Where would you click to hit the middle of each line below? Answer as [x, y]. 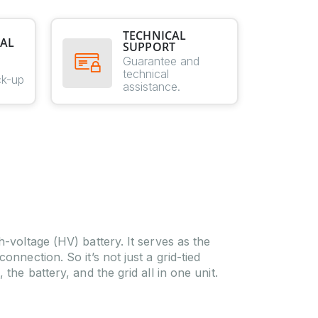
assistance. [152, 87]
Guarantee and [161, 61]
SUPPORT [149, 47]
